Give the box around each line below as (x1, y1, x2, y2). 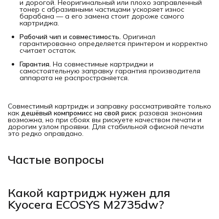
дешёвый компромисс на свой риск (21, 108, 136, 117)
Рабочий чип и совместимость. (20, 32, 121, 41)
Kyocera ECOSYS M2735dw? (8, 197, 164, 212)
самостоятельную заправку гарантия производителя (20, 66, 200, 75)
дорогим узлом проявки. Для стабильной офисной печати (8, 122, 204, 131)
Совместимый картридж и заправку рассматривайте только (8, 101, 211, 110)
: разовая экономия (136, 108, 202, 117)
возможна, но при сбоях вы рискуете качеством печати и (8, 115, 201, 124)
